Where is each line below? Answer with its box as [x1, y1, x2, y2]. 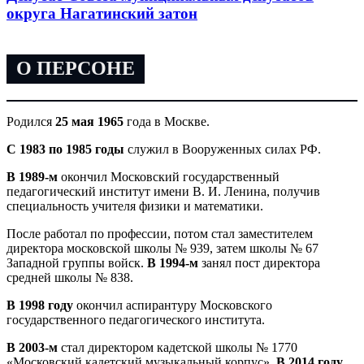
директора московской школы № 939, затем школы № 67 [6, 241, 318, 256]
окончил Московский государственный [58, 170, 279, 184]
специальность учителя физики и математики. [6, 199, 263, 214]
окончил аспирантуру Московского [73, 298, 272, 313]
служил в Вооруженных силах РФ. [124, 142, 321, 157]
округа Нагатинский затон [6, 5, 197, 22]
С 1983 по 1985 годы [6, 142, 124, 157]
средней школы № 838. [6, 271, 133, 285]
